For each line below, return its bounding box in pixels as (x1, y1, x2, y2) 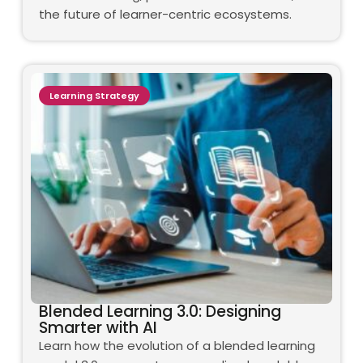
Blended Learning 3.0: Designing (39, 301, 281, 323)
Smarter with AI (39, 317, 157, 340)
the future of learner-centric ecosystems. (39, 6, 292, 23)
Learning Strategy (49, 89, 139, 103)
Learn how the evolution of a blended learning (39, 337, 315, 355)
